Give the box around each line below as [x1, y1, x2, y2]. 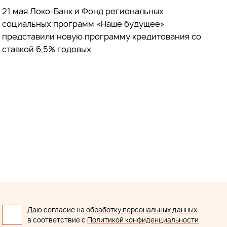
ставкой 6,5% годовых [2, 43, 92, 55]
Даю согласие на [27, 205, 87, 214]
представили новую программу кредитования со [2, 30, 202, 42]
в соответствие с [27, 215, 88, 224]
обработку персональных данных [86, 205, 198, 214]
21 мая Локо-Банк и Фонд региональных [2, 5, 164, 17]
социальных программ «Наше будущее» [2, 18, 165, 29]
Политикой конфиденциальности [87, 215, 199, 224]
